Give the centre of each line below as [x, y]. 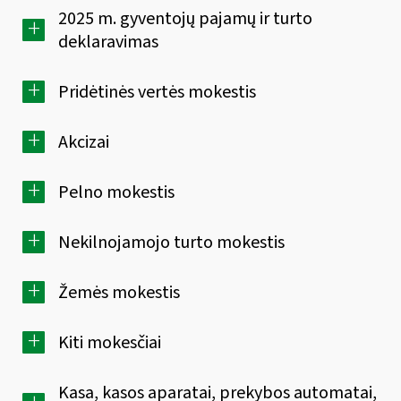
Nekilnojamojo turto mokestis [171, 242]
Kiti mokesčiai [110, 342]
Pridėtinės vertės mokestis [157, 92]
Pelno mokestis [116, 192]
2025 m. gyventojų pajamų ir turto [185, 18]
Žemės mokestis [119, 292]
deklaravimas [108, 42]
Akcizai [84, 142]
